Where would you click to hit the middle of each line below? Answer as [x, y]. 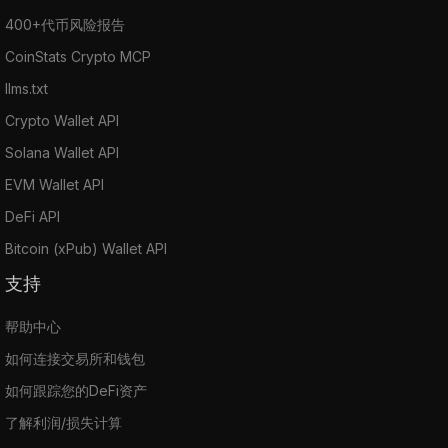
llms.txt [26, 88]
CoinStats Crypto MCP [78, 56]
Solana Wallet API [62, 152]
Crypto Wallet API [62, 120]
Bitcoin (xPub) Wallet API [86, 248]
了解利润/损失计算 [63, 422]
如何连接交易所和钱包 [75, 358]
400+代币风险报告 [65, 24]
